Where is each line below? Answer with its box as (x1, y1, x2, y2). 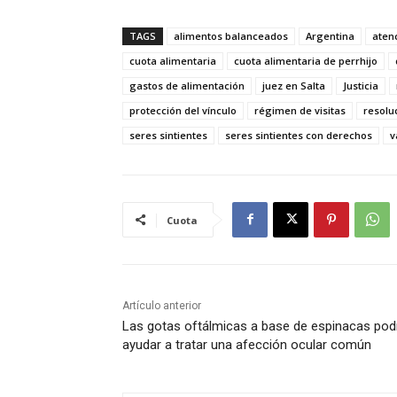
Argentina (306, 28, 354, 43)
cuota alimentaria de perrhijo (234, 53, 378, 67)
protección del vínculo (129, 103, 237, 117)
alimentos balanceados (174, 28, 288, 43)
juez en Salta (262, 78, 325, 92)
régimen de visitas (254, 103, 346, 117)
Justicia (343, 78, 378, 92)
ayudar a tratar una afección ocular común (122, 336, 371, 353)
